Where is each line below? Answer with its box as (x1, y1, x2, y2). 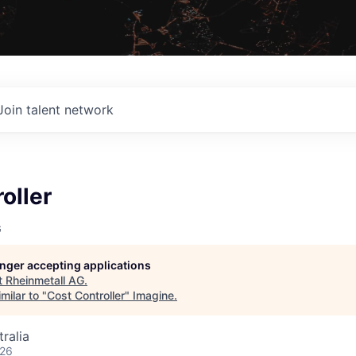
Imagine (133, 288, 174, 302)
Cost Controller (47, 288, 125, 302)
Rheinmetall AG (6, 273, 84, 287)
